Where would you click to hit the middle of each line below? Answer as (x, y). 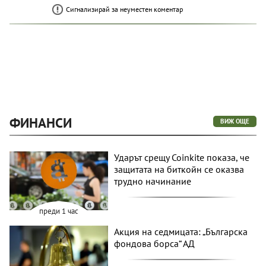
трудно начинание (153, 181)
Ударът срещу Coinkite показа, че (182, 157)
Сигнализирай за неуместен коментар (124, 9)
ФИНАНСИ (41, 122)
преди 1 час (59, 211)
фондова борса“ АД (155, 244)
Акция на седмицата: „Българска (181, 232)
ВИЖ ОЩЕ (235, 121)
